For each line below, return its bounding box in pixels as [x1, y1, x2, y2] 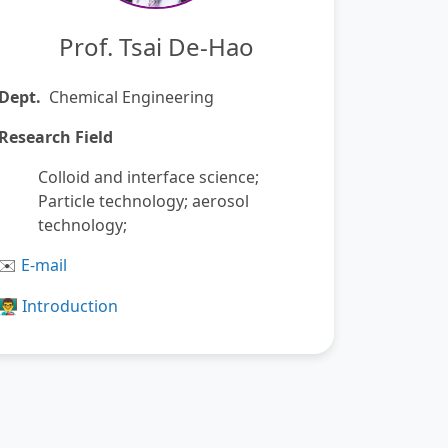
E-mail [21, 254, 67, 276]
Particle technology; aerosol [38, 190, 249, 212]
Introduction [22, 295, 118, 317]
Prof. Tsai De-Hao [58, 30, 254, 63]
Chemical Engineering [49, 86, 214, 108]
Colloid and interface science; [38, 166, 259, 188]
